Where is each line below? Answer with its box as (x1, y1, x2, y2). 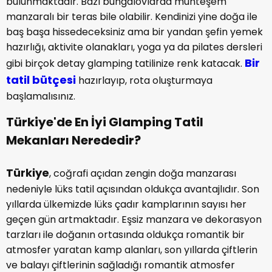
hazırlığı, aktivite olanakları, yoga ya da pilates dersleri (6, 40, 262, 54)
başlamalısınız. (6, 89, 78, 103)
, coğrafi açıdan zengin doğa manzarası (49, 166, 236, 180)
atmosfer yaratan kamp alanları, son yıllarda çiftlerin (6, 243, 257, 257)
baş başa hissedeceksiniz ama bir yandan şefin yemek (6, 25, 263, 39)
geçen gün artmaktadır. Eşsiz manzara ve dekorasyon (6, 212, 262, 226)
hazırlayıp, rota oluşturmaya (76, 73, 212, 87)
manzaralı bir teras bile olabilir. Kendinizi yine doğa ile (6, 10, 257, 24)
